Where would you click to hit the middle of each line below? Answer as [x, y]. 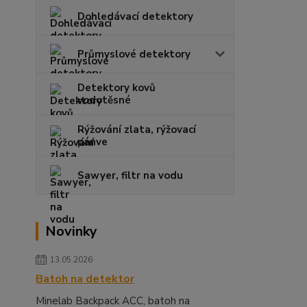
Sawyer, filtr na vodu [130, 175]
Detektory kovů [116, 88]
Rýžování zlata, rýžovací [137, 130]
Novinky [71, 231]
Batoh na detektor [85, 279]
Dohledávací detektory [135, 16]
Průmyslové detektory [134, 54]
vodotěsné [104, 100]
